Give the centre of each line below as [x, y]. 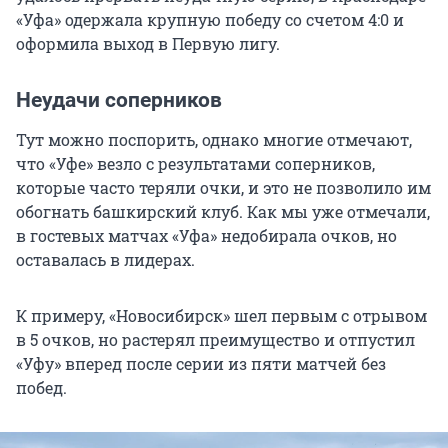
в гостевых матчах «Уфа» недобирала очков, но [206, 236]
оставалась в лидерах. [105, 260]
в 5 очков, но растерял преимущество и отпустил [215, 340]
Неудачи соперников [119, 100]
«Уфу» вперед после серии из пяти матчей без [201, 364]
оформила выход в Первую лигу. [148, 44]
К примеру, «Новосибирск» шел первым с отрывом [221, 316]
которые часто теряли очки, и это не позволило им [223, 188]
